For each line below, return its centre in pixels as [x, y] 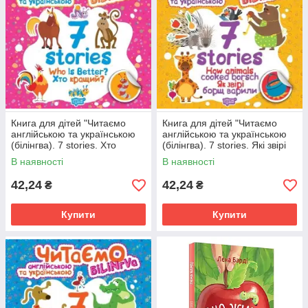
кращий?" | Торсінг [53, 156]
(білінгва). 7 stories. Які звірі [224, 145]
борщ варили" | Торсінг [214, 156]
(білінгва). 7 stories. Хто [64, 145]
